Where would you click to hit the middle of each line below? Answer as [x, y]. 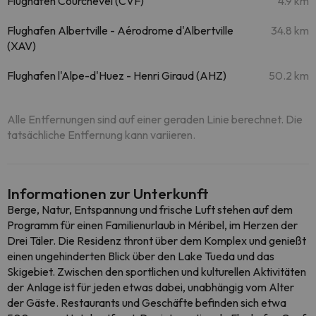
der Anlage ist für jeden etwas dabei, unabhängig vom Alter [151, 287]
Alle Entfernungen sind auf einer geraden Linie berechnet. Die [155, 119]
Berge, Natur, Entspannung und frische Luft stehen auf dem [150, 209]
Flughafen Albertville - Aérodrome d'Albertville [120, 30]
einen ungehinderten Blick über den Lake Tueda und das [141, 256]
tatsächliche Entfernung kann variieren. [101, 135]
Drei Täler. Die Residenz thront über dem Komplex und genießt [157, 241]
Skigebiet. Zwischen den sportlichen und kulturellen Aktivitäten [157, 272]
